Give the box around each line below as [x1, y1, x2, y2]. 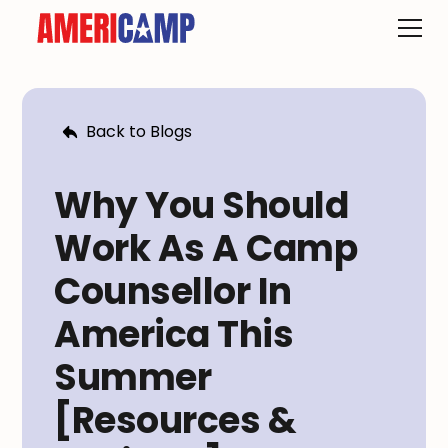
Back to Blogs [86, 120, 193, 143]
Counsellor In [54, 266, 292, 317]
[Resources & [54, 395, 297, 446]
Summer [54, 352, 212, 403]
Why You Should [54, 180, 349, 231]
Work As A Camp [54, 223, 358, 274]
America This [54, 309, 294, 360]
